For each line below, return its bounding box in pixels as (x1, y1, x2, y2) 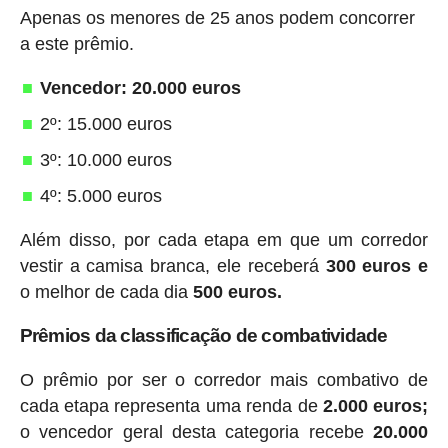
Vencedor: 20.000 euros (39, 78, 241, 99)
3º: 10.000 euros (39, 150, 172, 171)
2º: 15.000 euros (39, 114, 172, 135)
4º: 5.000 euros (39, 186, 162, 207)
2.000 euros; (322, 396, 429, 417)
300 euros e (325, 256, 429, 277)
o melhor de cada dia (19, 282, 188, 303)
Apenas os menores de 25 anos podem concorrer (19, 8, 415, 29)
